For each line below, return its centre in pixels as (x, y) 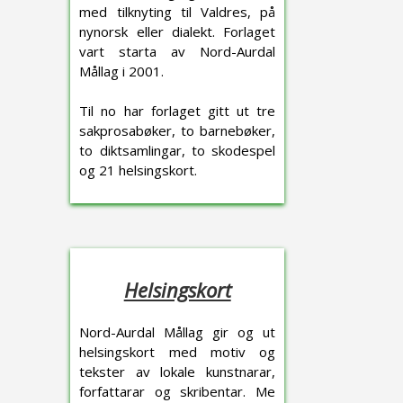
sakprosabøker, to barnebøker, (177, 130)
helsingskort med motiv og (177, 352)
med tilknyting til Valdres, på (177, 12)
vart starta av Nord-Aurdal (177, 51)
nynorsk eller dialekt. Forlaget (177, 31)
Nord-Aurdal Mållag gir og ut (177, 332)
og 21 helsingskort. (139, 170)
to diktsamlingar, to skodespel (177, 150)
